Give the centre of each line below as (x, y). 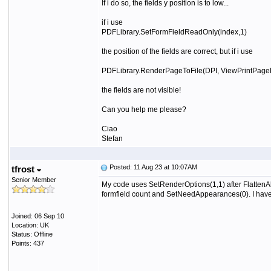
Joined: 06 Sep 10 (38, 216)
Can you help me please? (144, 109)
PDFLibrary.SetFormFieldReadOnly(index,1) (174, 32)
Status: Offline (32, 234)
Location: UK (30, 225)
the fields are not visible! (141, 90)
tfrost (24, 169)
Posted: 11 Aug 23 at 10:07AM (152, 167)
